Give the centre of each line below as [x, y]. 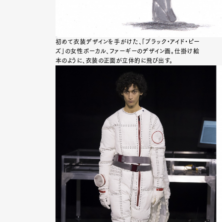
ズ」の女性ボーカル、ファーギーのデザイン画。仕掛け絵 [127, 51]
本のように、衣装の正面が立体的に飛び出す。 [114, 61]
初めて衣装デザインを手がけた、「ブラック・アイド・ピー [127, 42]
